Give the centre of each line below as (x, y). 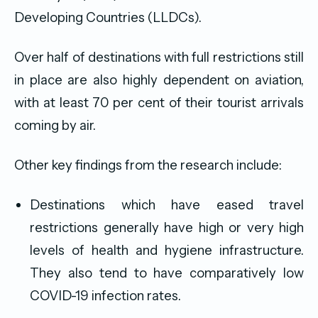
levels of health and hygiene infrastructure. (167, 251)
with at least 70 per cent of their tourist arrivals (159, 103)
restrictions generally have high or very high (167, 228)
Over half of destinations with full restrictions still (159, 57)
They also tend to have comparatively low (167, 273)
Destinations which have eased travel (167, 205)
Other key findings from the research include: (148, 165)
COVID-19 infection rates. (105, 296)
